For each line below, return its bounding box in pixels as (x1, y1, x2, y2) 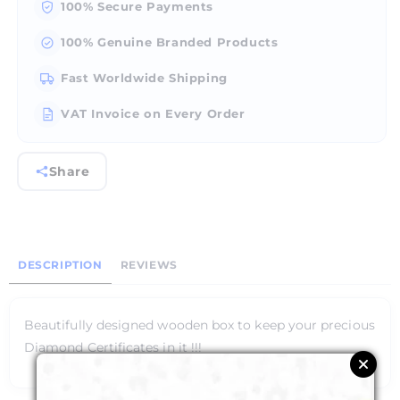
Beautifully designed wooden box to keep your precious (24, 317, 375, 334)
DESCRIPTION (18, 258, 103, 272)
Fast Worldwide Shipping (61, 71, 228, 86)
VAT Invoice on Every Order (61, 107, 246, 121)
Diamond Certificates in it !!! (24, 339, 203, 356)
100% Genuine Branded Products (61, 36, 279, 50)
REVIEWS (120, 258, 178, 272)
